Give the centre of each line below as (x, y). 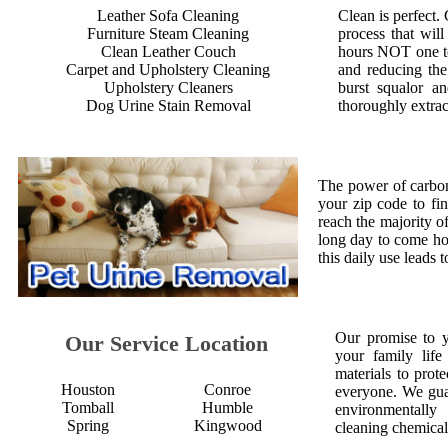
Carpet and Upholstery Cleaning (168, 69)
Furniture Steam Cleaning (168, 33)
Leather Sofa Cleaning (168, 15)
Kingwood (227, 425)
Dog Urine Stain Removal (168, 105)
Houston (87, 389)
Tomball (87, 407)
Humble (227, 407)
